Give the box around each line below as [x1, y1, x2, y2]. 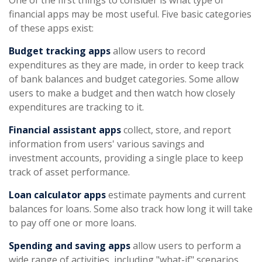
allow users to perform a [130, 239, 241, 252]
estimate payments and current [106, 188, 246, 201]
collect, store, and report [121, 123, 231, 136]
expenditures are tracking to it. [9, 101, 144, 113]
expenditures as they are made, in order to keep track [9, 58, 244, 71]
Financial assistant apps [9, 123, 121, 136]
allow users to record [111, 44, 205, 57]
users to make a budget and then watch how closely [9, 87, 235, 99]
